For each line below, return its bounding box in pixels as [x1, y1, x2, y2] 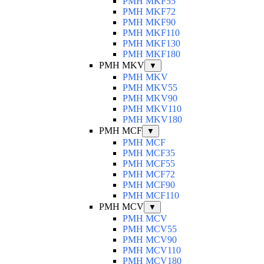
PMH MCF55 [123, 159, 175, 169]
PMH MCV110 [123, 245, 181, 256]
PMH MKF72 [123, 6, 176, 17]
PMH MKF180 [123, 49, 180, 60]
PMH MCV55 [123, 224, 177, 235]
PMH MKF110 [123, 28, 180, 38]
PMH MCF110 [123, 190, 179, 201]
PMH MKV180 [123, 114, 182, 125]
